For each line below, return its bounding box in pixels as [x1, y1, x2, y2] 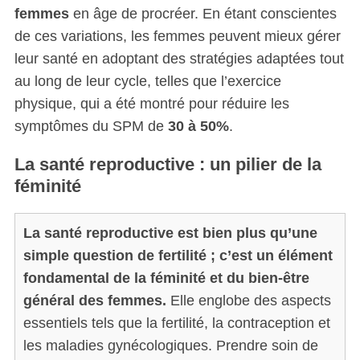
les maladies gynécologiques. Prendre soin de [22, 337, 318, 354]
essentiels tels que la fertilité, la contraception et [22, 314, 330, 331]
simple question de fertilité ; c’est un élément [22, 247, 333, 264]
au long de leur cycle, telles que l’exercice [14, 72, 281, 89]
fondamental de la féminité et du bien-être [22, 269, 309, 286]
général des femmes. [22, 292, 166, 309]
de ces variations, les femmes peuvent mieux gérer [14, 27, 341, 44]
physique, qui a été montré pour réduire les [14, 95, 289, 112]
